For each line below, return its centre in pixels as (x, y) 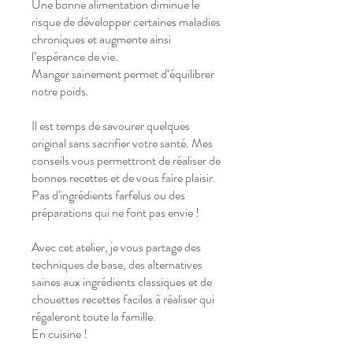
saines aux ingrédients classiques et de (122, 282)
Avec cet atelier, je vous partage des (116, 247)
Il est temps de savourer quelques (111, 126)
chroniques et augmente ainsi (101, 39)
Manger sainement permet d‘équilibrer (123, 74)
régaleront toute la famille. (94, 317)
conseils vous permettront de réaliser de (126, 161)
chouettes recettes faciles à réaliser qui (123, 299)
